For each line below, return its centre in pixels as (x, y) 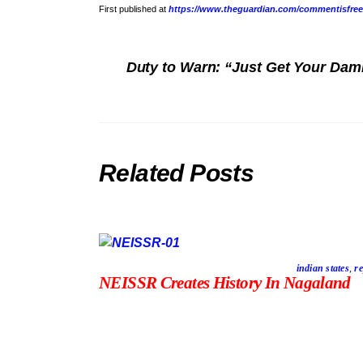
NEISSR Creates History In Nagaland (225, 283)
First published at (134, 9)
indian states (322, 269)
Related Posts (177, 172)
